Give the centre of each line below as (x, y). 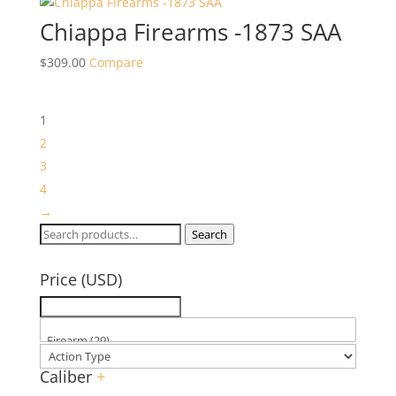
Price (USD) (80, 279)
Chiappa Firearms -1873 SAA (190, 31)
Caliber (68, 376)
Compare (116, 62)
